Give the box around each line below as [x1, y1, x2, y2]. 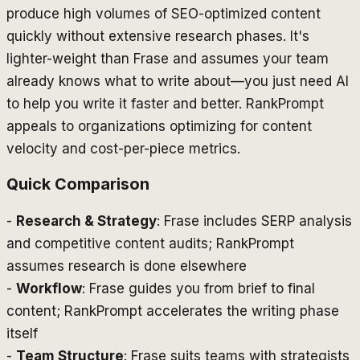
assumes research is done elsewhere [6, 258, 247, 275]
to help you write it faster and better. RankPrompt [6, 95, 324, 112]
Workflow [16, 280, 82, 297]
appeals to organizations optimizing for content [6, 117, 312, 134]
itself [6, 325, 38, 342]
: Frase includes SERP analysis [157, 213, 352, 230]
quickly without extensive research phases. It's [6, 27, 309, 44]
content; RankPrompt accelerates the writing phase [6, 303, 339, 320]
